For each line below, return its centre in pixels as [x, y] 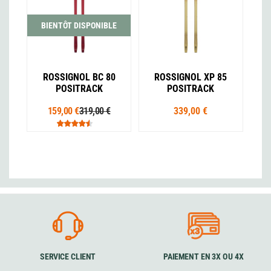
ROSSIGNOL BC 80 [79, 77]
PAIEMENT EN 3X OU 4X [203, 257]
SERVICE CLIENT [68, 257]
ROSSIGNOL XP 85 [191, 77]
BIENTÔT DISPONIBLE [79, 25]
